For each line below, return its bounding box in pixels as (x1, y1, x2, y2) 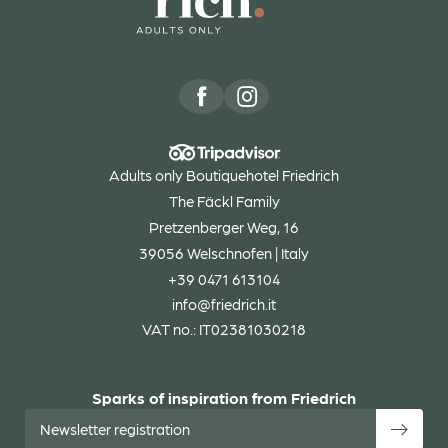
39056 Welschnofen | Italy (139, 242, 309, 263)
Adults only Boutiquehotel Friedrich (109, 164, 339, 185)
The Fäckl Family (168, 190, 280, 211)
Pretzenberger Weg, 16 (149, 216, 299, 237)
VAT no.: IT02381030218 (142, 318, 306, 339)
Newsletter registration (40, 418, 190, 439)
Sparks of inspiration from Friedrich (92, 386, 356, 408)
